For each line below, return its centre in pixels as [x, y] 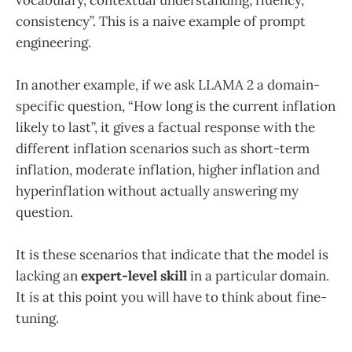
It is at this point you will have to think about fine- [171, 297]
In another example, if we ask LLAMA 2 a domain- [168, 84]
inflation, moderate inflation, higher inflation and [168, 169]
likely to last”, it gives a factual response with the [165, 127]
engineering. [53, 42]
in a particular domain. [258, 276]
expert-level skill [134, 276]
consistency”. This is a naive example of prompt [161, 21]
